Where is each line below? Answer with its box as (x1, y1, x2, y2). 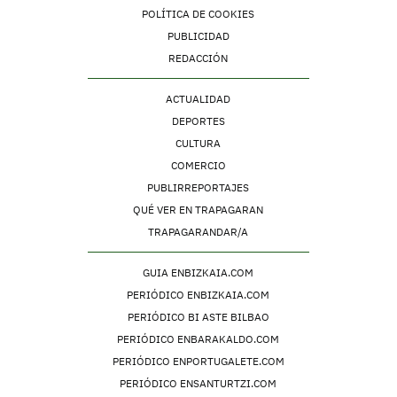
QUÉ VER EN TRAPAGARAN (133, 202, 264, 216)
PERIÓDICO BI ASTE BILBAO (127, 309, 269, 323)
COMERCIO (170, 158, 226, 172)
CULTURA (175, 136, 222, 150)
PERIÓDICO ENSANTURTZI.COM (120, 376, 277, 390)
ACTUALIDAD (166, 91, 231, 105)
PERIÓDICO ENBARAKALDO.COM (117, 331, 280, 346)
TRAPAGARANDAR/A (148, 224, 249, 238)
